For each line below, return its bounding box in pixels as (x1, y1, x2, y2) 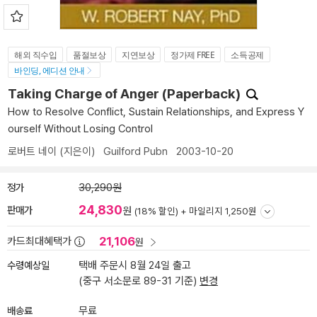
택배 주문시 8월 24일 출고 (79, 259, 191, 272)
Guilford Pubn (103, 145, 168, 158)
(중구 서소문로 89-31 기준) (79, 275, 200, 287)
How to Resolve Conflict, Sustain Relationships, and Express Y (8, 105, 304, 118)
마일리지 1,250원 (189, 205, 257, 217)
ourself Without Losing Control (8, 122, 153, 135)
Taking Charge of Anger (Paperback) (8, 86, 243, 102)
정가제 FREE (171, 49, 215, 61)
